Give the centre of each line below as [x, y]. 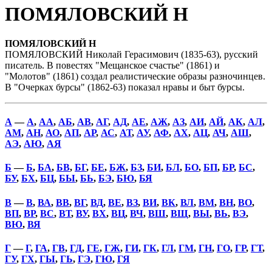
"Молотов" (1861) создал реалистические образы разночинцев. [135, 76]
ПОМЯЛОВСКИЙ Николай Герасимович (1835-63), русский [131, 54]
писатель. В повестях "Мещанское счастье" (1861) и [112, 65]
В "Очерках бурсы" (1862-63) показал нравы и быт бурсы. [125, 87]
